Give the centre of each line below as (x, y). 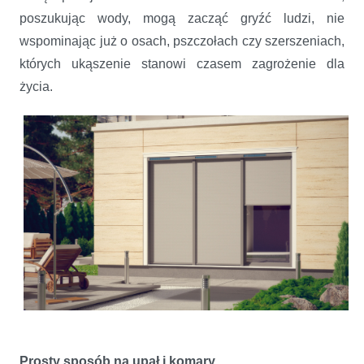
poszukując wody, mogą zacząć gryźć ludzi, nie (182, 18)
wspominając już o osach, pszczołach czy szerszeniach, (182, 41)
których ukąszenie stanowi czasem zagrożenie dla (182, 63)
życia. (38, 86)
